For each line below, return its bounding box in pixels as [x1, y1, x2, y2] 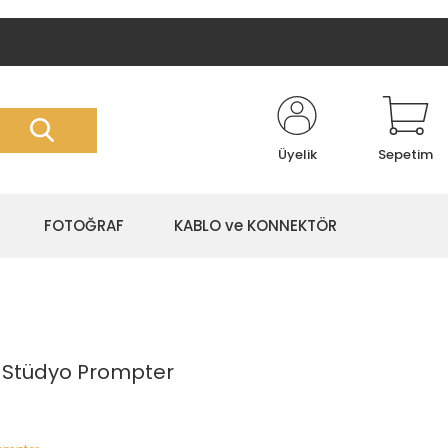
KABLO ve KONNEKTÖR [174, 215, 337, 236]
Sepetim [378, 145, 433, 164]
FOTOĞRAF [44, 215, 124, 236]
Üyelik [277, 145, 317, 164]
